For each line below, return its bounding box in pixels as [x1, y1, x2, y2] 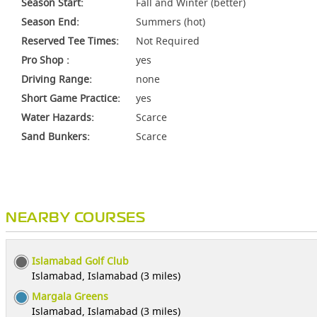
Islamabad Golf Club [32, 254, 129, 267]
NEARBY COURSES [6, 212, 145, 224]
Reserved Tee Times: [21, 34, 119, 47]
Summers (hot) [136, 15, 205, 28]
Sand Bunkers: [21, 129, 90, 143]
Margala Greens [32, 289, 108, 303]
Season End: [21, 15, 79, 28]
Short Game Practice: [21, 91, 120, 105]
